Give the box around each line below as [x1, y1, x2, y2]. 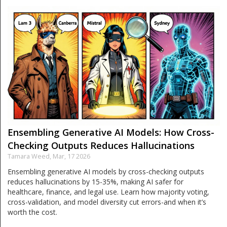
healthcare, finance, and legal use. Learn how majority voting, [8, 186, 209, 197]
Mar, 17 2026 [53, 152, 90, 161]
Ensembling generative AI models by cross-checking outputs [8, 166, 204, 176]
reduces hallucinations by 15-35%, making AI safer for [8, 176, 183, 186]
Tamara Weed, [8, 152, 53, 161]
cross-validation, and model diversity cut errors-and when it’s [8, 197, 206, 207]
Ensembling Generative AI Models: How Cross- [8, 126, 214, 138]
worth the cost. [8, 207, 57, 217]
